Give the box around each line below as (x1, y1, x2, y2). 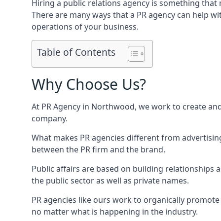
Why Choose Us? (32, 74, 146, 94)
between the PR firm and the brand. (32, 144, 165, 155)
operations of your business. (32, 21, 139, 32)
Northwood (91, 101, 135, 112)
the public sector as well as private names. (32, 175, 189, 186)
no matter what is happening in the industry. (32, 206, 198, 217)
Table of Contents (37, 45, 115, 59)
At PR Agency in (32, 101, 91, 112)
